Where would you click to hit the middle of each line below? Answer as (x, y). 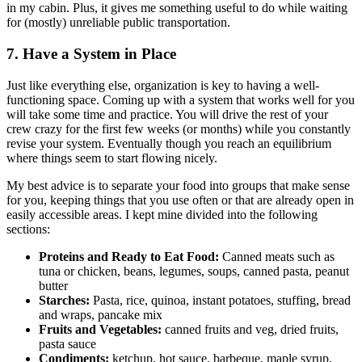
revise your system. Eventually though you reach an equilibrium (169, 143)
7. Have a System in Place (91, 54)
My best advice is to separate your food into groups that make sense (178, 185)
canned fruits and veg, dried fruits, (250, 329)
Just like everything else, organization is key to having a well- (163, 85)
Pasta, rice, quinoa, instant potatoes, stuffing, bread (220, 300)
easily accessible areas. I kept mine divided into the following (162, 214)
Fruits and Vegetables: (100, 329)
